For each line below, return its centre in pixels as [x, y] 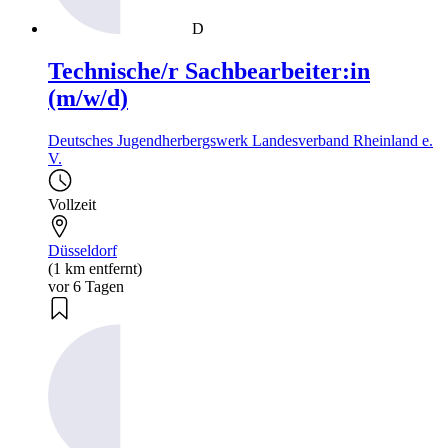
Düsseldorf [82, 250]
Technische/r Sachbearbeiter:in [209, 70]
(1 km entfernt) [95, 268]
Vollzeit [72, 204]
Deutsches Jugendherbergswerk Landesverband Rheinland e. [240, 140]
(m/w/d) [88, 97]
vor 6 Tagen [86, 286]
